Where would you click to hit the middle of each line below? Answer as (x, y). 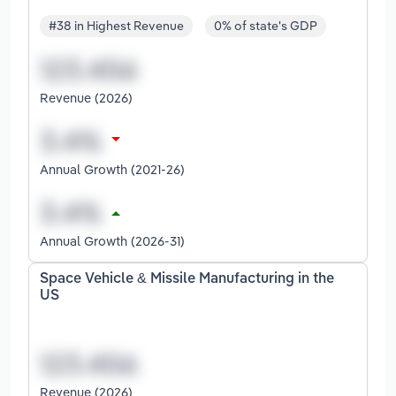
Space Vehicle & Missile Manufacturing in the (187, 280)
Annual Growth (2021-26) (112, 170)
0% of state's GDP (266, 26)
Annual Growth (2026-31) (112, 241)
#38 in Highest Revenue (116, 26)
